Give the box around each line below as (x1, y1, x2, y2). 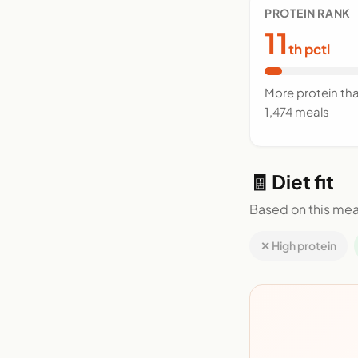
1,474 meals (265, 103, 329, 119)
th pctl (288, 39, 330, 58)
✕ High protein (261, 237, 336, 253)
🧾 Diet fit (249, 169, 334, 193)
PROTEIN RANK (265, 5, 351, 20)
